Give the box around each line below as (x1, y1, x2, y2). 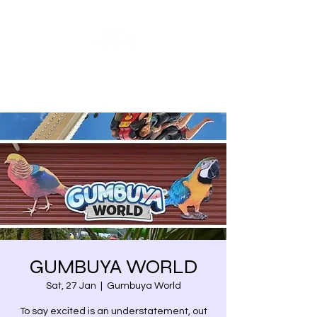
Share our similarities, (64, 62, 163, 71)
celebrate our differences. (53, 80, 173, 90)
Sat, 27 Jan (45, 281, 96, 291)
